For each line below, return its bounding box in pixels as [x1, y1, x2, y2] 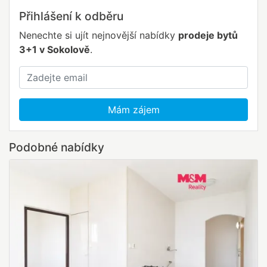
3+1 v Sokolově [19, 44, 90, 56]
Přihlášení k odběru [19, 9, 123, 24]
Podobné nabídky [9, 140, 104, 155]
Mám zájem [107, 104, 160, 116]
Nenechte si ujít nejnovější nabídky [19, 29, 178, 42]
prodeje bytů [178, 29, 238, 42]
